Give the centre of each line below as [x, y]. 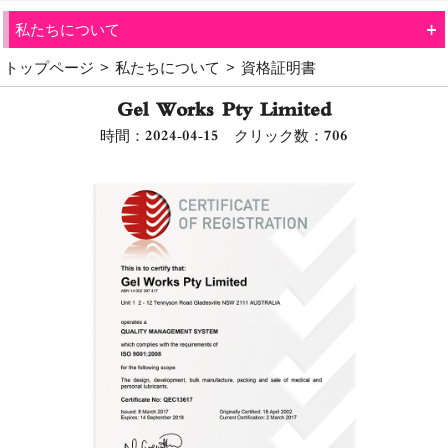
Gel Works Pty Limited [224, 109]
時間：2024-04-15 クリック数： [212, 135]
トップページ [49, 67]
